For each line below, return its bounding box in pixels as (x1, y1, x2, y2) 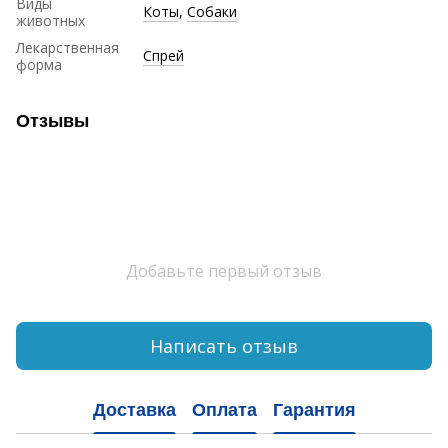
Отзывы (16, 111, 89, 132)
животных (16, 11, 85, 31)
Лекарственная (16, 38, 119, 58)
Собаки (187, 2, 237, 22)
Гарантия (272, 399, 356, 420)
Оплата (191, 399, 257, 420)
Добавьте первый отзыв (126, 260, 322, 283)
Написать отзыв (150, 333, 298, 358)
